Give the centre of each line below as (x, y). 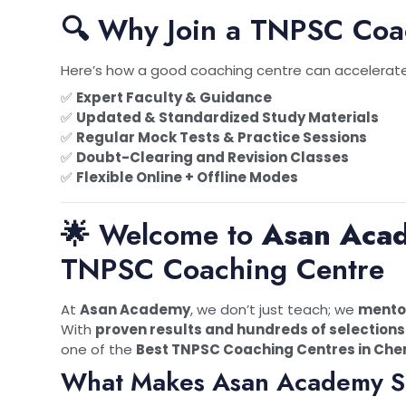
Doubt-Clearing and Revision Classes (213, 157)
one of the (98, 349)
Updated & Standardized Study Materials (227, 117)
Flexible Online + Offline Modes (187, 177)
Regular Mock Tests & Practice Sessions (222, 137)
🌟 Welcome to (161, 234)
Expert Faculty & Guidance (174, 97)
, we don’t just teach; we (274, 309)
